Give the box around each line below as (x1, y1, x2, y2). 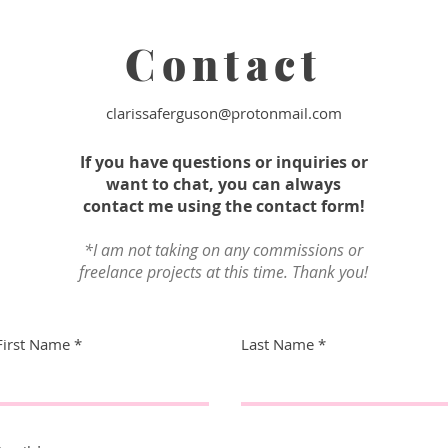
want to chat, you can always (106, 173, 341, 195)
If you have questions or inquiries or (79, 151, 368, 173)
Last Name (241, 334, 314, 354)
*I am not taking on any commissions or (84, 239, 363, 261)
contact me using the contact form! (82, 195, 365, 217)
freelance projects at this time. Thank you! (79, 261, 368, 283)
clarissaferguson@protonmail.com (106, 103, 342, 123)
